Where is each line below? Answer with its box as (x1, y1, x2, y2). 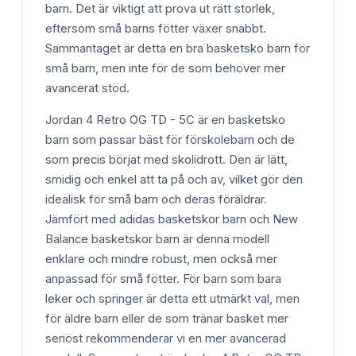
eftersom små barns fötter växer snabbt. (45, 21, 266, 37)
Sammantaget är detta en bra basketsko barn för (45, 41, 310, 56)
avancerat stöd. (45, 81, 130, 96)
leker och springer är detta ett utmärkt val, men (45, 291, 300, 306)
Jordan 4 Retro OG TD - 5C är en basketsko (45, 112, 285, 127)
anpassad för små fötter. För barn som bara (45, 271, 281, 286)
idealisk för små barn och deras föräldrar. (45, 192, 267, 207)
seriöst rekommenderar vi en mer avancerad (45, 331, 286, 346)
